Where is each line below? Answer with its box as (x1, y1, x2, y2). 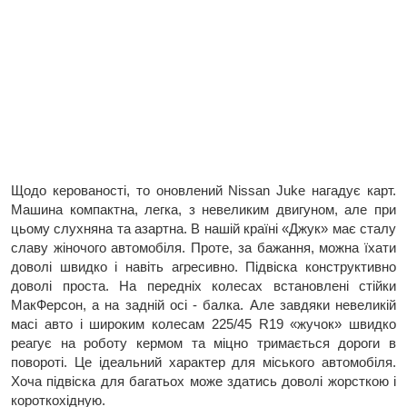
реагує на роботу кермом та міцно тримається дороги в (11, 335, 396, 351)
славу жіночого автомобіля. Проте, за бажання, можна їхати (11, 240, 396, 255)
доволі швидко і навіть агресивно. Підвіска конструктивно (11, 259, 396, 274)
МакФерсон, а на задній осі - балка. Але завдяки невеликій (11, 297, 396, 313)
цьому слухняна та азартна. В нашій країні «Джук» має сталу (11, 221, 396, 236)
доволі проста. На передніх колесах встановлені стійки (11, 278, 396, 293)
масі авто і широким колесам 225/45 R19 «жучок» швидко (11, 316, 396, 332)
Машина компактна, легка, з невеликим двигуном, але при (11, 202, 396, 217)
